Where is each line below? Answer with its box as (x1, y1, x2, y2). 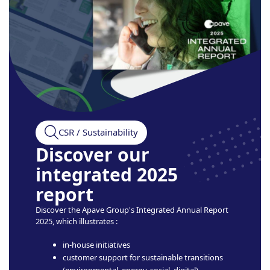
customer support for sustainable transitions (63, 251, 223, 263)
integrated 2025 (36, 162, 178, 187)
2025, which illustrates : (36, 215, 118, 227)
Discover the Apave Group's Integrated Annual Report (36, 204, 228, 215)
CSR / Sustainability (58, 126, 138, 139)
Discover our (36, 142, 149, 167)
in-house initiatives (63, 239, 130, 250)
